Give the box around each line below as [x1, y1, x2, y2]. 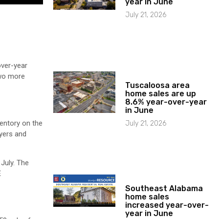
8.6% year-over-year [125, 97, 207, 107]
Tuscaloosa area [125, 80, 190, 90]
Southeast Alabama [125, 183, 203, 193]
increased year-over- [125, 200, 209, 210]
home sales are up [125, 88, 197, 98]
